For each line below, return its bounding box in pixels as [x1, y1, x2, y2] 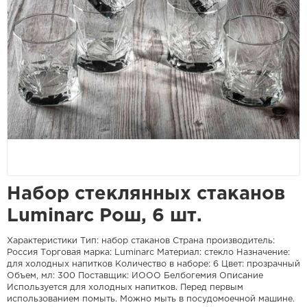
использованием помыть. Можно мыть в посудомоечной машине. [7, 295, 295, 303]
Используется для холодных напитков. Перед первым [7, 284, 243, 291]
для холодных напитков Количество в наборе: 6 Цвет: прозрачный [7, 260, 300, 268]
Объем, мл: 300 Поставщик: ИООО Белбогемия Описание [7, 272, 263, 280]
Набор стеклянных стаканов [7, 186, 285, 202]
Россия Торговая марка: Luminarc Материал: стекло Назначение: [7, 249, 290, 256]
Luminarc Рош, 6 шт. [7, 208, 202, 224]
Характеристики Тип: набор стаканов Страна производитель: [7, 237, 275, 245]
